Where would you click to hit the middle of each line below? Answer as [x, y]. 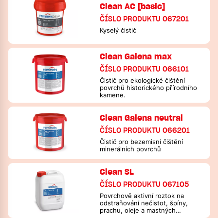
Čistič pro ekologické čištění [143, 81]
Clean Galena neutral [142, 118]
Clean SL [117, 172]
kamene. [113, 95]
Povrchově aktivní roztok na [142, 196]
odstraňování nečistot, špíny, [144, 203]
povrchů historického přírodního [149, 88]
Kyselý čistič [118, 30]
